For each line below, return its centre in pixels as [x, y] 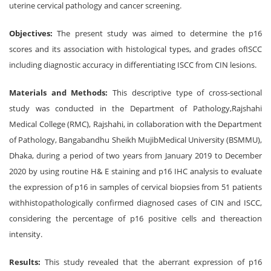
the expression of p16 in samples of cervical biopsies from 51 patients [135, 187]
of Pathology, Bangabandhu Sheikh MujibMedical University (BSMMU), [135, 140]
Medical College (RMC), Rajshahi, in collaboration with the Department [135, 124]
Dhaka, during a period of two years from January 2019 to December [135, 155]
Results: [27, 262]
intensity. [26, 234]
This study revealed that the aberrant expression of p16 [153, 262]
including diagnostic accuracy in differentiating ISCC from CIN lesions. [133, 65]
